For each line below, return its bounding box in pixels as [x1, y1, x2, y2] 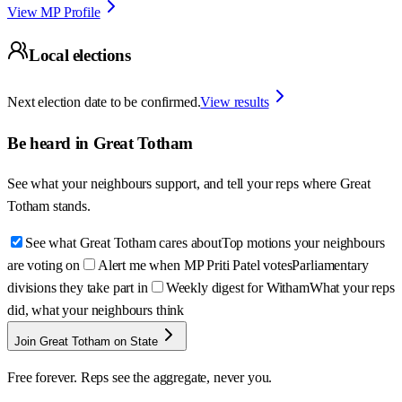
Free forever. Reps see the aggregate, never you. [7, 370, 273, 386]
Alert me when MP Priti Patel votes [97, 258, 293, 274]
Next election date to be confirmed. [7, 94, 201, 109]
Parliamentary [292, 258, 369, 274]
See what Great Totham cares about [25, 235, 222, 251]
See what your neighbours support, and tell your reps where [7, 176, 340, 192]
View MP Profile [7, 4, 100, 20]
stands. [52, 198, 91, 214]
